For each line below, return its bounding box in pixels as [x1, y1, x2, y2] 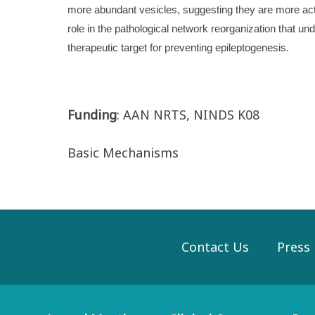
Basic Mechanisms [67, 144, 179, 161]
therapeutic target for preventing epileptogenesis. [67, 42, 289, 53]
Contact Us [181, 238, 249, 255]
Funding [67, 106, 117, 123]
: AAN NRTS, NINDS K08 [117, 106, 259, 123]
